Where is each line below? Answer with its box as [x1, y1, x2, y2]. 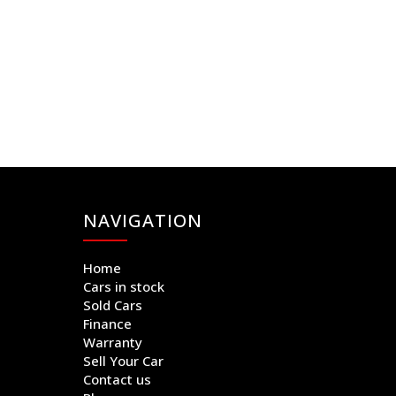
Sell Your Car [82, 352, 164, 370]
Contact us [82, 370, 151, 389]
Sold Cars [82, 296, 142, 315]
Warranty [82, 333, 142, 352]
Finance [82, 315, 132, 333]
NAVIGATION [82, 209, 202, 233]
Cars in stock [82, 278, 164, 296]
